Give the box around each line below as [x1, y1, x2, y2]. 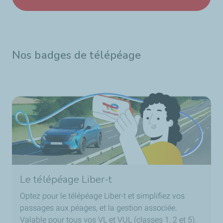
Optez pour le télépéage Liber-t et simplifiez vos [20, 191, 185, 201]
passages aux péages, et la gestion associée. [20, 203, 177, 213]
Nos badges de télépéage [12, 48, 141, 63]
